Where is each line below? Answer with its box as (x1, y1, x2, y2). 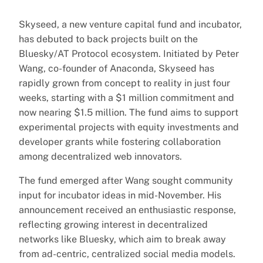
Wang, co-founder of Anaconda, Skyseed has (19, 62, 214, 74)
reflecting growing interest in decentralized (19, 218, 208, 230)
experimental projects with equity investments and (19, 121, 239, 133)
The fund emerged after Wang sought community (19, 174, 233, 186)
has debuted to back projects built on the (19, 33, 198, 45)
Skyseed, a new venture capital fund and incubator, (19, 18, 242, 30)
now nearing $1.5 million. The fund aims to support (19, 106, 238, 118)
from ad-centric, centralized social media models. (19, 248, 235, 259)
